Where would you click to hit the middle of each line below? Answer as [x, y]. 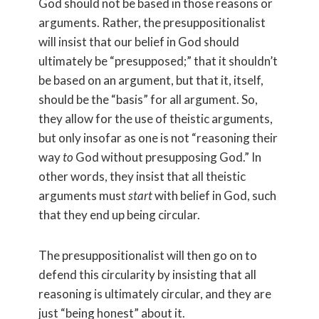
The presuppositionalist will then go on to [148, 255]
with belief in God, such [214, 195]
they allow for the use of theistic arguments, [156, 119]
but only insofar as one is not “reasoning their [158, 138]
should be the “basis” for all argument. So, [148, 99]
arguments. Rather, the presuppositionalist [152, 22]
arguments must [83, 195]
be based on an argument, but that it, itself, [151, 80]
